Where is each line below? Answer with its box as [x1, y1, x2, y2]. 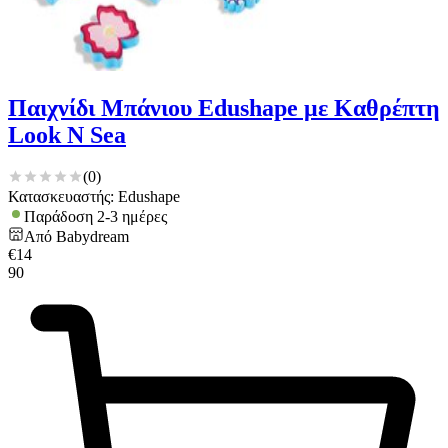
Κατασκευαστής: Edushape [8, 188, 180, 206]
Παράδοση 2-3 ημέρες [24, 208, 167, 226]
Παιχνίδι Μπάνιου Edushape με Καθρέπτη [8, 94, 440, 121]
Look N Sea [8, 121, 126, 148]
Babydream [56, 228, 129, 246]
